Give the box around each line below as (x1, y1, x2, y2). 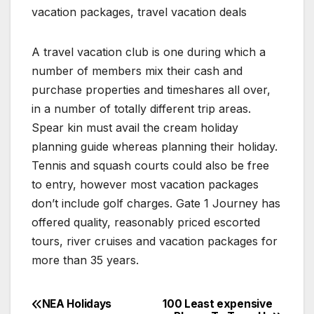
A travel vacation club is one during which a (32, 45, 266, 60)
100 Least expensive (163, 297, 273, 311)
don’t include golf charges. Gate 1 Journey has (32, 196, 280, 211)
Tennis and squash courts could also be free (32, 158, 269, 173)
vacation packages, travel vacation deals (32, 5, 247, 20)
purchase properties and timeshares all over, (32, 83, 271, 97)
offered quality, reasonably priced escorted (32, 215, 260, 230)
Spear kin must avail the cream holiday (32, 121, 238, 135)
